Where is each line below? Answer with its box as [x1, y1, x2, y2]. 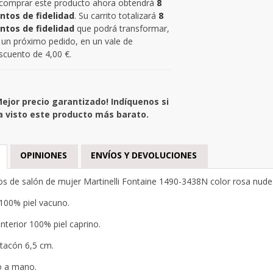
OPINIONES [19, 149, 67, 161]
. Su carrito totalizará [74, 9, 158, 21]
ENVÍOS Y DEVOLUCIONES [90, 149, 197, 161]
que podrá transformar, [74, 22, 169, 34]
